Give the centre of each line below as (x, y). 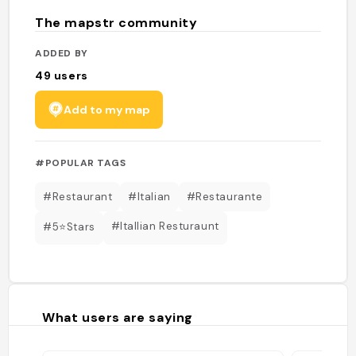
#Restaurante (224, 196)
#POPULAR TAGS (81, 163)
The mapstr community (116, 23)
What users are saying (118, 317)
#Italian (149, 196)
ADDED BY (62, 53)
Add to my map (107, 109)
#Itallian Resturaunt (165, 226)
